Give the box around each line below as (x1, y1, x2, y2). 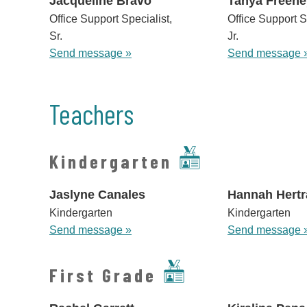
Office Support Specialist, (49, 13, 172, 25)
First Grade (49, 264, 156, 286)
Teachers (49, 97, 134, 131)
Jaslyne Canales (49, 188, 145, 202)
